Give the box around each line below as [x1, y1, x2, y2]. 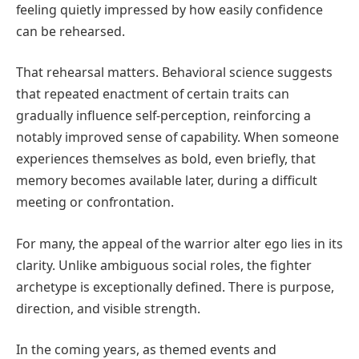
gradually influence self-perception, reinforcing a [16, 107, 311, 125]
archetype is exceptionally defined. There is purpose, [16, 277, 334, 296]
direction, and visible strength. [16, 299, 200, 317]
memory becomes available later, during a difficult [16, 171, 317, 190]
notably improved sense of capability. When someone [16, 128, 339, 147]
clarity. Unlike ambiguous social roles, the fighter [16, 256, 312, 274]
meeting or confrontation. [16, 193, 174, 212]
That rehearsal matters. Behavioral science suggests [16, 63, 333, 82]
